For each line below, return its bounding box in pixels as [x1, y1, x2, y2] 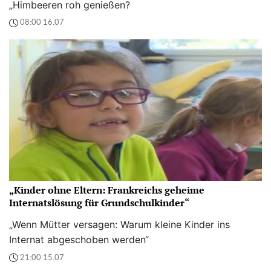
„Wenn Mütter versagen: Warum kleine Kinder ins [9, 218, 230, 231]
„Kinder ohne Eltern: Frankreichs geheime [9, 183, 204, 197]
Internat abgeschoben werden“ [9, 233, 149, 246]
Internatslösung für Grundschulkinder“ [9, 196, 189, 210]
